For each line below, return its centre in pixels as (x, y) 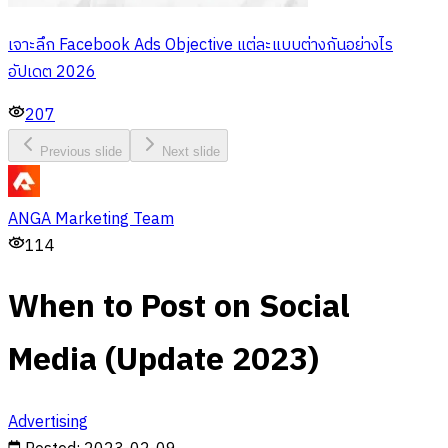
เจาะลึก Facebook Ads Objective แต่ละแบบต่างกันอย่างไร (200, 45)
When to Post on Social (179, 308)
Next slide (191, 151)
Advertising (48, 422)
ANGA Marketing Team (91, 219)
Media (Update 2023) (163, 361)
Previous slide (81, 151)
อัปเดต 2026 (52, 72)
